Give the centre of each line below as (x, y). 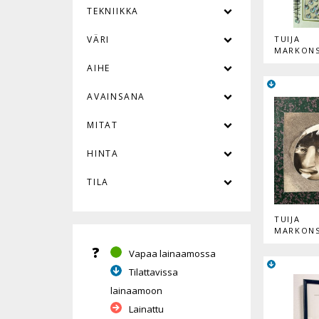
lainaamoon (136, 290)
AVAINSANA (116, 96)
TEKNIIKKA (113, 11)
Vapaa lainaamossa (172, 253)
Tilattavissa (153, 272)
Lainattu (146, 309)
